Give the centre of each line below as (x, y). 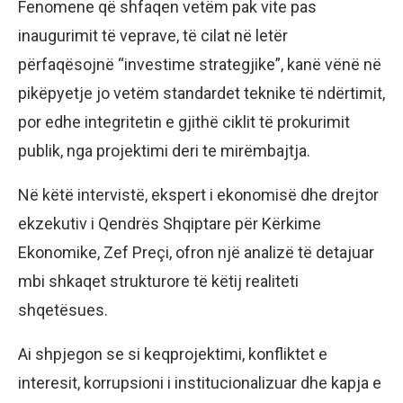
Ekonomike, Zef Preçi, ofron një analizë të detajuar (196, 253)
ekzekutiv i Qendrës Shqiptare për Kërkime (170, 224)
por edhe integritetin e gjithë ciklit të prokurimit (184, 122)
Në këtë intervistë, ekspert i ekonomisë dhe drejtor (198, 195)
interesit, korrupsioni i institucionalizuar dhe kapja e (200, 383)
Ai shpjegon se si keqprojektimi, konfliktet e (173, 354)
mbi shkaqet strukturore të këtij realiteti (158, 282)
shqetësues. (63, 310)
